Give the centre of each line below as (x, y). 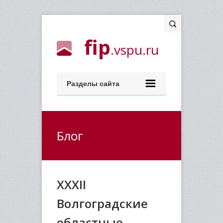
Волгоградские (102, 203)
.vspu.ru (135, 50)
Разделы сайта (93, 83)
